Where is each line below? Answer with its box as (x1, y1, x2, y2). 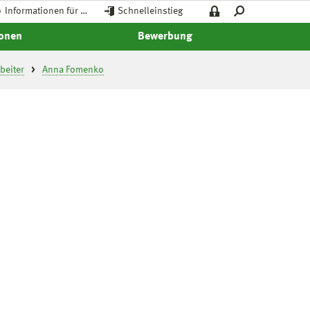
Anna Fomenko (42, 65, 104, 75)
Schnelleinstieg (118, 6, 183, 16)
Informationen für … (5, 6, 87, 16)
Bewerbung (137, 31, 192, 42)
